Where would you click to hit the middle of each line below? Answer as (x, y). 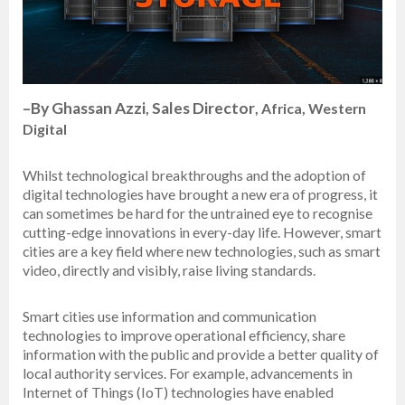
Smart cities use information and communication (170, 316)
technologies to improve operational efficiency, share (184, 335)
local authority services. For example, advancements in (188, 373)
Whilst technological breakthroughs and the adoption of (194, 175)
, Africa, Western (311, 108)
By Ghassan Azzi (88, 108)
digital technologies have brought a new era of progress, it (200, 194)
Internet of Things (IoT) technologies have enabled (178, 392)
